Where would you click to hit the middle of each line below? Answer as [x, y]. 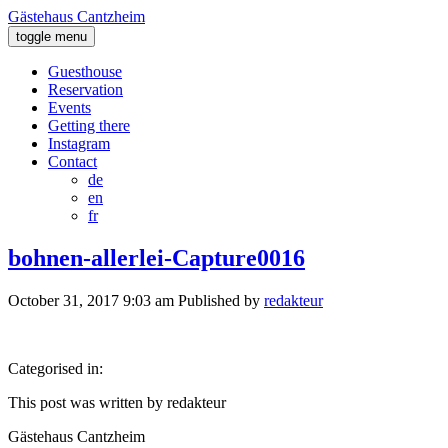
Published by [221, 300]
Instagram [79, 143]
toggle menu [51, 36]
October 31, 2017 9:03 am [91, 300]
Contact [72, 161]
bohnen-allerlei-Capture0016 [156, 257]
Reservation [85, 89]
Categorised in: [55, 368]
